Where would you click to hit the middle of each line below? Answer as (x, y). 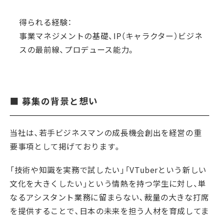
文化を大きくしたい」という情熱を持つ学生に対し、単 (108, 183)
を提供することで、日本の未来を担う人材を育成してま (110, 211)
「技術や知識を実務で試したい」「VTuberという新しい (108, 170)
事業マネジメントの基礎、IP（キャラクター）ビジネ (111, 36)
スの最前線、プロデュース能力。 (77, 49)
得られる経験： (45, 22)
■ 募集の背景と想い (54, 101)
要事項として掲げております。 (66, 146)
